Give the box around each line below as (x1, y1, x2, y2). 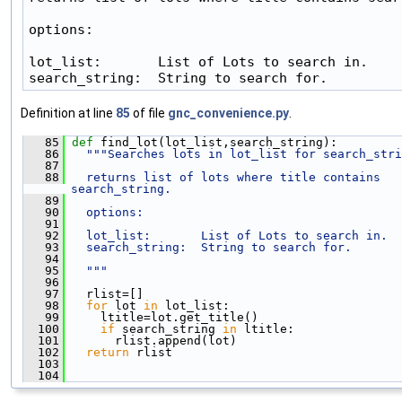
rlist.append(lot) (65, 334, 237, 348)
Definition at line (21, 106, 116, 121)
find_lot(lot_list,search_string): (100, 135, 337, 150)
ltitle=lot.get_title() (65, 310, 258, 325)
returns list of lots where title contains (72, 170, 380, 185)
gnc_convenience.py (168, 106, 289, 121)
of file (130, 106, 168, 121)
